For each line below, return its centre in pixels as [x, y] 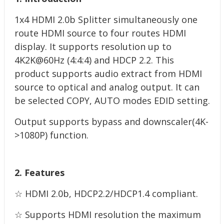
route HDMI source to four [73, 33]
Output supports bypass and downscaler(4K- [111, 121]
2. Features [39, 172]
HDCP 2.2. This [143, 60]
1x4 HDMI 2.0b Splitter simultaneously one [106, 19]
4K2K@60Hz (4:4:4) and [63, 60]
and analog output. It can [145, 87]
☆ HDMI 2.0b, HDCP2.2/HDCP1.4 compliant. [106, 193]
